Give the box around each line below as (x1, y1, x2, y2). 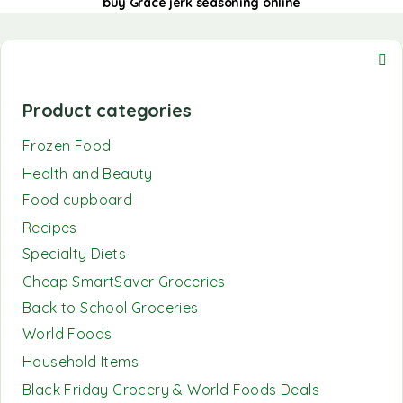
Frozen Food (22, 137, 112, 155)
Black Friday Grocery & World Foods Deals (22, 381, 319, 399)
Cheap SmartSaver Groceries (22, 273, 226, 291)
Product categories (22, 99, 192, 121)
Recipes (22, 219, 77, 237)
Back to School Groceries (22, 299, 199, 317)
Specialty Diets (22, 245, 126, 263)
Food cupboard (22, 191, 133, 209)
